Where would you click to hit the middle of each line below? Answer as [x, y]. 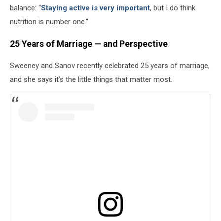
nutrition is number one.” [49, 22]
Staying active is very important [95, 8]
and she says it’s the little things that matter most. [91, 80]
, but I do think [173, 8]
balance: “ [25, 8]
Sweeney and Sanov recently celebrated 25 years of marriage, [110, 66]
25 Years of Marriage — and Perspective [89, 44]
